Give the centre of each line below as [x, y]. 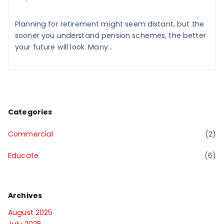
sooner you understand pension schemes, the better [110, 35]
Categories [30, 112]
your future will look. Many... [64, 47]
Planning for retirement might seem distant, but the [110, 24]
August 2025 [30, 212]
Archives [25, 195]
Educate [23, 155]
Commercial [31, 134]
